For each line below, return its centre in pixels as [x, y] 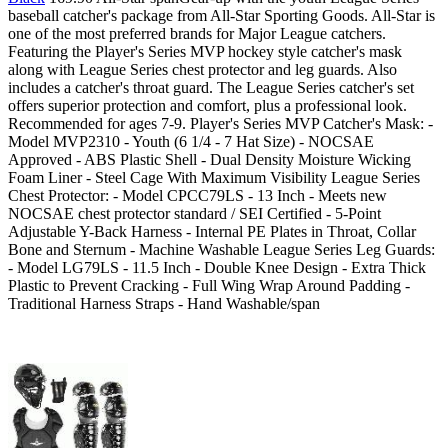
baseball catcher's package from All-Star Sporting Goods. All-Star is [221, 15]
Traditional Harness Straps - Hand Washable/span [164, 303]
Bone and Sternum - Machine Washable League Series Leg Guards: [221, 249]
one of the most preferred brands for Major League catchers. [197, 33]
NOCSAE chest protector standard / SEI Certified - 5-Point [194, 213]
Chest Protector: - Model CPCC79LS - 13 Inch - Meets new [197, 195]
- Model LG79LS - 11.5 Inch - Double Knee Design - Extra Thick [217, 267]
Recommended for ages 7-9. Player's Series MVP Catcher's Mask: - [220, 123]
